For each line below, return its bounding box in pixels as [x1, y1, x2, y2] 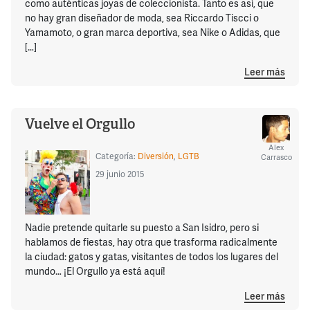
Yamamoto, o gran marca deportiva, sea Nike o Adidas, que [25, 25, 280, 39]
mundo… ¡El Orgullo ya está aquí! [25, 264, 165, 278]
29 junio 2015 [95, 167, 144, 180]
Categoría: [95, 149, 138, 162]
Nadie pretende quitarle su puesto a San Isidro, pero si [25, 221, 259, 235]
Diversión [137, 149, 174, 162]
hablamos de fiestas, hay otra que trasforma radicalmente [25, 235, 277, 249]
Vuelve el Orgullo [25, 114, 135, 133]
